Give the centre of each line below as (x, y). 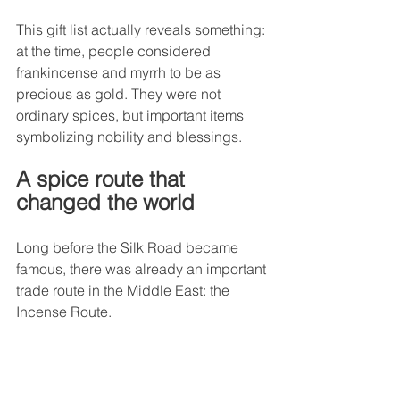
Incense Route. (64, 312)
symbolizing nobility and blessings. (129, 137)
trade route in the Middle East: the (125, 291)
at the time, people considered (115, 51)
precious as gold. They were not (120, 94)
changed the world (105, 203)
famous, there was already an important (143, 269)
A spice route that (104, 179)
